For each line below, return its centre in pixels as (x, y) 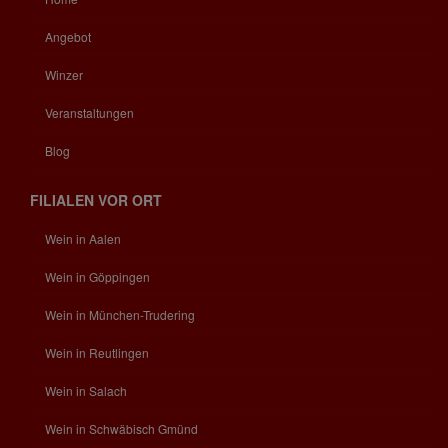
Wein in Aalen (83, 238)
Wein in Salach (86, 390)
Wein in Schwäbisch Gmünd (121, 428)
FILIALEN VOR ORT (96, 199)
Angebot (68, 36)
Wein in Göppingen (97, 276)
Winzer (64, 74)
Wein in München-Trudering (120, 314)
